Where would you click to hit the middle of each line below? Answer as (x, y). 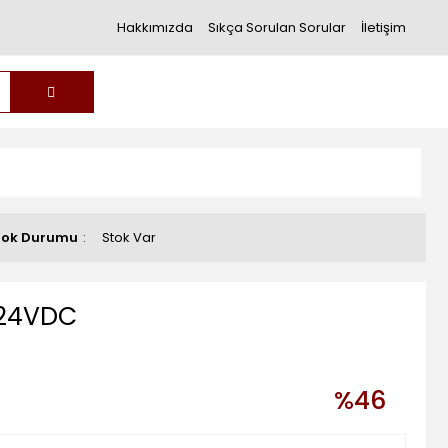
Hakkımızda (154, 27)
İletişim (383, 27)
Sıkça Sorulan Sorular (276, 27)
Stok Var (128, 237)
